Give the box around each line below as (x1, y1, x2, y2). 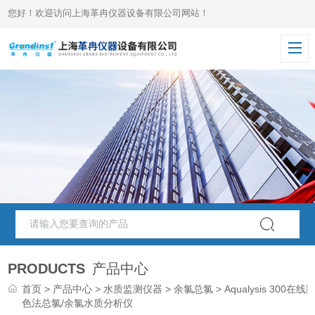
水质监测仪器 (103, 283, 163, 295)
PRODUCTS (8, 261, 86, 276)
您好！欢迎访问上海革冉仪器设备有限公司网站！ (8, 8, 210, 18)
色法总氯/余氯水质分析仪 (22, 297, 134, 309)
